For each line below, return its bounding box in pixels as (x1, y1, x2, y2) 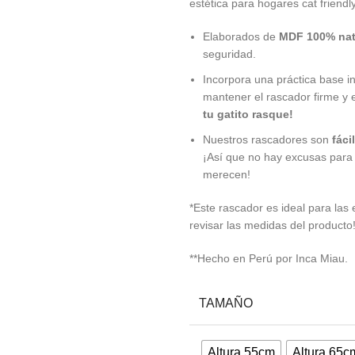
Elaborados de (203, 29, 279, 43)
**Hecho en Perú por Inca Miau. (189, 251, 348, 265)
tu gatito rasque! (203, 107, 293, 120)
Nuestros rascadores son (203, 132, 332, 146)
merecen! (203, 167, 250, 181)
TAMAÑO (199, 296, 253, 311)
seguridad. (203, 47, 256, 60)
